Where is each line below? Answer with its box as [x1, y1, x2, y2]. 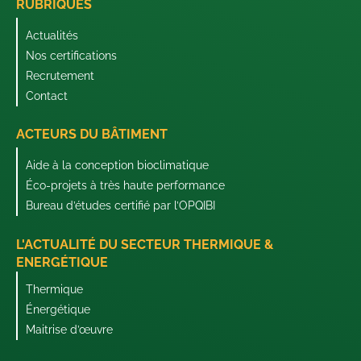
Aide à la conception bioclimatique [26, 159, 209, 172]
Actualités [26, 28, 78, 42]
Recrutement [26, 68, 94, 82]
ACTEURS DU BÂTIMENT [16, 127, 168, 143]
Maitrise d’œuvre [26, 322, 113, 336]
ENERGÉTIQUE [16, 254, 108, 270]
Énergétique [26, 302, 90, 316]
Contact [26, 89, 68, 102]
